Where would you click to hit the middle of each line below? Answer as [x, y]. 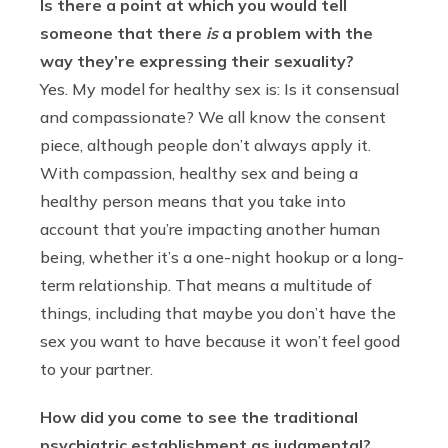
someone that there [123, 33]
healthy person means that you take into [193, 201]
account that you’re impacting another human [210, 229]
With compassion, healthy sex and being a [199, 173]
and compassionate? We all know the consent [213, 117]
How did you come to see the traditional [199, 417]
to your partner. [96, 369]
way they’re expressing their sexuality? [197, 61]
